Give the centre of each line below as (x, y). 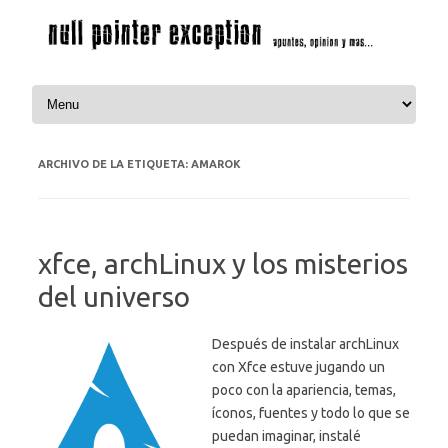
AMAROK (216, 164)
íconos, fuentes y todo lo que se (311, 413)
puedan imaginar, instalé (286, 436)
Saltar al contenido (86, 88)
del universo (114, 297)
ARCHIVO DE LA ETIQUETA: (114, 164)
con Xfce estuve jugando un (298, 367)
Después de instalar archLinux (305, 344)
